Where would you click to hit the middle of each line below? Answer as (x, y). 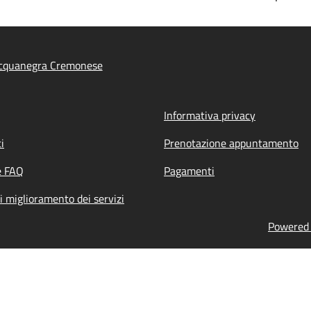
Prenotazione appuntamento (231, 143)
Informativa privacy (210, 115)
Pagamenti (189, 171)
